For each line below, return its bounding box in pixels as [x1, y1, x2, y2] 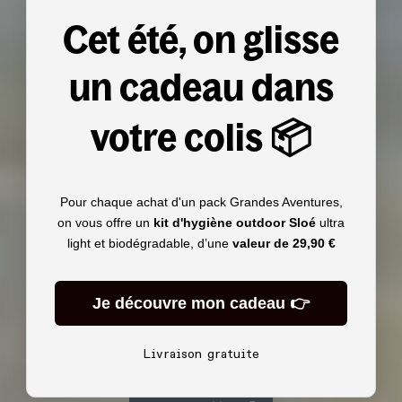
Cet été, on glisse [63, 14, 339, 63]
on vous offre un [57, 214, 153, 230]
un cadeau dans [68, 62, 334, 110]
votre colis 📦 [91, 112, 311, 161]
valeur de [232, 235, 289, 250]
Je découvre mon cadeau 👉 [92, 293, 310, 312]
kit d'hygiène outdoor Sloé [153, 214, 316, 230]
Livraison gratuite [143, 347, 259, 361]
